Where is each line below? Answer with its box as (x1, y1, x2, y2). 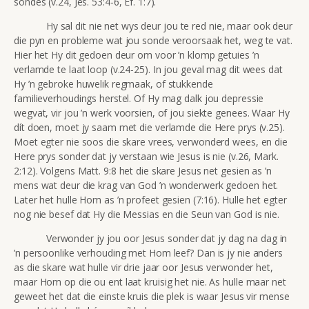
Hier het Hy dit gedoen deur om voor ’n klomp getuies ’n (14, 48, 259, 61)
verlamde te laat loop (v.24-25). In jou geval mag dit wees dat (14, 62, 283, 76)
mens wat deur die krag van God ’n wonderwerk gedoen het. (14, 178, 279, 192)
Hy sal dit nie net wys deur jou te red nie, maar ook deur (14, 19, 293, 32)
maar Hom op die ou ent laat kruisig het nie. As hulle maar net (14, 275, 286, 288)
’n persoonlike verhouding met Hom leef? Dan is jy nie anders (14, 246, 283, 259)
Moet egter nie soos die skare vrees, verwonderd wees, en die (14, 134, 288, 148)
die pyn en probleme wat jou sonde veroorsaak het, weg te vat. (14, 33, 292, 47)
